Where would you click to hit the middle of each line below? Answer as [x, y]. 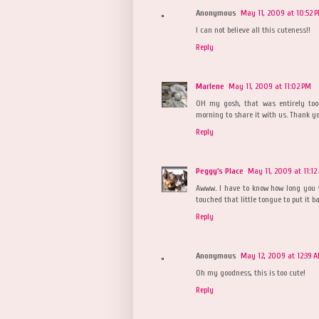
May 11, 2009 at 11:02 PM [270, 86]
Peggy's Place [220, 171]
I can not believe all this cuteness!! [253, 30]
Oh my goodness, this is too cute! [251, 272]
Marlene [210, 86]
